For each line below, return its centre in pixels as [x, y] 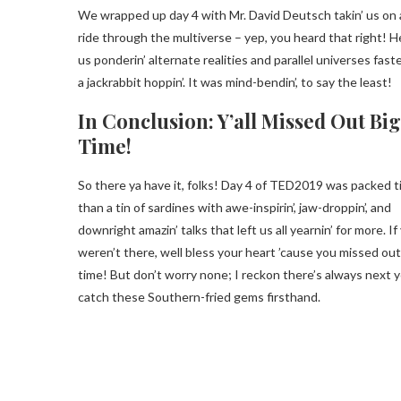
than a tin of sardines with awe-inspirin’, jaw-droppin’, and [235, 207]
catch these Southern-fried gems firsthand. [199, 297]
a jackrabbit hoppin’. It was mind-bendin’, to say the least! [235, 82]
